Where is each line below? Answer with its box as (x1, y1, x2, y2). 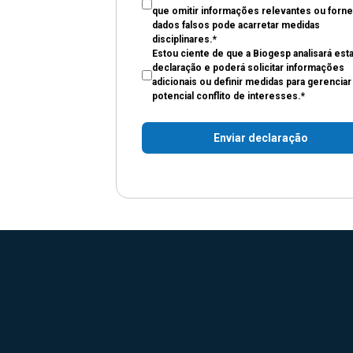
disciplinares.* (152, 34, 217, 45)
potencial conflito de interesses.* (152, 91, 305, 102)
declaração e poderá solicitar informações (152, 62, 344, 73)
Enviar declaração (214, 132, 308, 144)
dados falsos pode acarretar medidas (152, 20, 320, 31)
